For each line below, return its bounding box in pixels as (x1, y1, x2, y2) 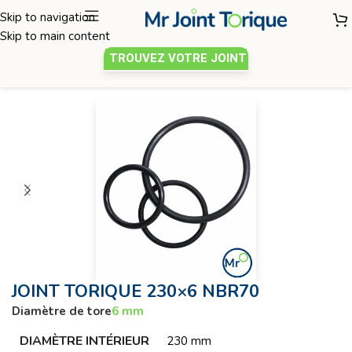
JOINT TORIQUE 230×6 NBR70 (12, 280, 259, 304)
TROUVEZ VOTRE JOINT (109, 51, 247, 65)
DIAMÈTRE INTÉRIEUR (20, 332, 149, 350)
